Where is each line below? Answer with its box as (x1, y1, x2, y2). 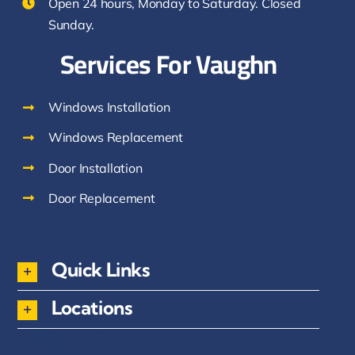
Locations (52, 295, 132, 319)
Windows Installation (48, 99, 170, 116)
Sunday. (48, 16, 94, 32)
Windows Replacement (48, 129, 183, 146)
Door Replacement (48, 189, 155, 206)
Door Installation (48, 159, 143, 176)
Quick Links (52, 258, 150, 282)
